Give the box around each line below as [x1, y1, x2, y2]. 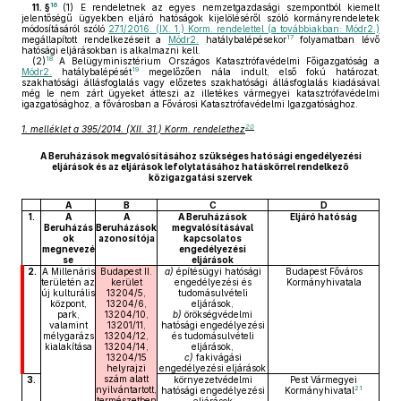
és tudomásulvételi [171, 330, 254, 341]
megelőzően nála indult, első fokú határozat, [139, 66, 380, 77]
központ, [49, 298, 87, 309]
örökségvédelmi [184, 309, 252, 320]
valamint [48, 320, 88, 330]
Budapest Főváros [285, 266, 363, 277]
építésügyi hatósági [173, 266, 261, 277]
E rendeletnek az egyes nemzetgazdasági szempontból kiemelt [73, 2, 380, 13]
